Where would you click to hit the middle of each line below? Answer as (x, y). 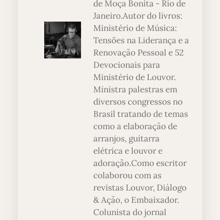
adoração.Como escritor (140, 163)
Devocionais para (127, 65)
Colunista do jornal (130, 212)
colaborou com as (127, 176)
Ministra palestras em (135, 90)
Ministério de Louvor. (135, 77)
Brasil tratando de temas (141, 114)
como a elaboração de (135, 126)
